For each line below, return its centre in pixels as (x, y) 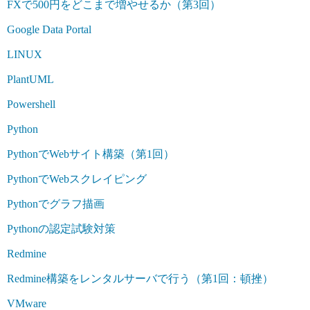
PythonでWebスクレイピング (77, 179)
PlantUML (30, 79)
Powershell (31, 104)
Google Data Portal (49, 29)
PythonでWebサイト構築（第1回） (91, 154)
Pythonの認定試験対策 (61, 228)
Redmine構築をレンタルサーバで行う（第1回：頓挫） (140, 278)
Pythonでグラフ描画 (56, 203)
